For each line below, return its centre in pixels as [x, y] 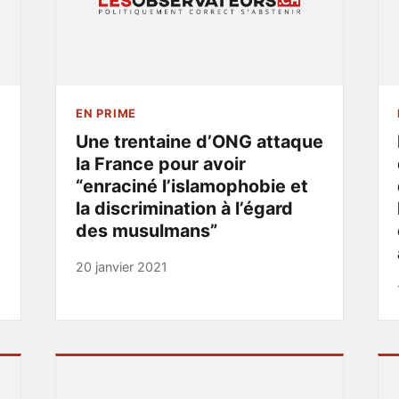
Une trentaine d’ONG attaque [199, 141]
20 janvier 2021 [121, 267]
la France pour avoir [160, 163]
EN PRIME [106, 113]
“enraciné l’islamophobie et [191, 186]
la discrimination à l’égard [184, 208]
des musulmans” [146, 230]
